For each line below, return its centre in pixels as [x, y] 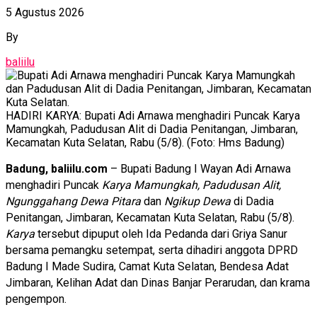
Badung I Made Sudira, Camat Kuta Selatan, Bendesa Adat [147, 267]
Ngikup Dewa [197, 202]
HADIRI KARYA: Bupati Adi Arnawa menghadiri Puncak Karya [153, 116]
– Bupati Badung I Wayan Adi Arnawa [199, 169]
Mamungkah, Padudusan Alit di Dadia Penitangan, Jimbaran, [152, 129]
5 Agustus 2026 [45, 13]
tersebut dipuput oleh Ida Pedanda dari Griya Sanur [161, 234]
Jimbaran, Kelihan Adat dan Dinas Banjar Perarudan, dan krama [158, 283]
